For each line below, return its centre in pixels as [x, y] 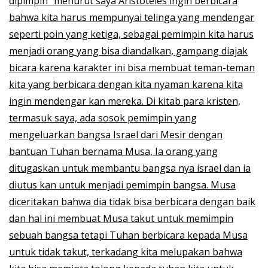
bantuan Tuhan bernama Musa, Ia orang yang [113, 151]
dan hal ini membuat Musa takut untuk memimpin [121, 218]
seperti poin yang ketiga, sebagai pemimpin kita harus [131, 34]
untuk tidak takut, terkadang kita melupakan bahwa [126, 252]
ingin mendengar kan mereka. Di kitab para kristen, [125, 101]
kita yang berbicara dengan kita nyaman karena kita [126, 84]
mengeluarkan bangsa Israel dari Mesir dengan [116, 134]
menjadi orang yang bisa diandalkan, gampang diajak [128, 51]
